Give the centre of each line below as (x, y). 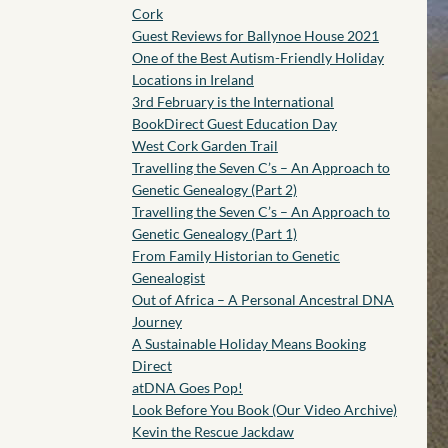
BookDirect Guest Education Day (234, 123)
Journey (156, 321)
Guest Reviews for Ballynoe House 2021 (255, 35)
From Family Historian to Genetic (235, 255)
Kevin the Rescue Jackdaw (212, 431)
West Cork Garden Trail (204, 145)
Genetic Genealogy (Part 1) (214, 233)
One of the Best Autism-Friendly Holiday (257, 57)
